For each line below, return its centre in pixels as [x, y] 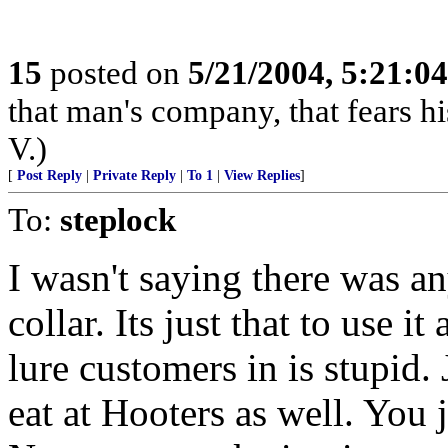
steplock [118, 219]
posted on [115, 72]
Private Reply [134, 175]
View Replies [262, 175]
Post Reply [49, 175]
